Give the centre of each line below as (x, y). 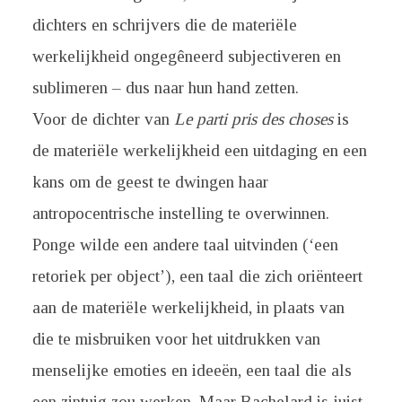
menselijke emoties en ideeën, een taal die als (192, 370)
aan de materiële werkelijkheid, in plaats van (188, 307)
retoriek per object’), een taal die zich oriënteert (197, 276)
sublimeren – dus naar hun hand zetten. (165, 87)
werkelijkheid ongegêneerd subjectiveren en (186, 56)
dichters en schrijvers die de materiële (164, 25)
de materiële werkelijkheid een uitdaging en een (199, 150)
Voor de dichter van (103, 119)
